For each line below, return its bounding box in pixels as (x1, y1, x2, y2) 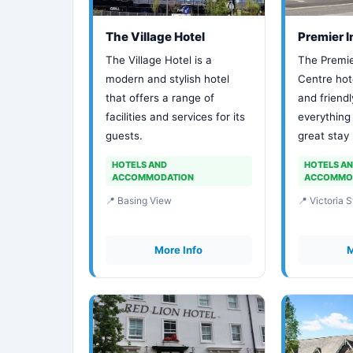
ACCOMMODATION (112, 172, 194, 183)
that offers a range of (106, 91, 214, 104)
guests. (106, 129, 143, 142)
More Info (154, 243, 203, 256)
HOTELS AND (112, 159, 167, 170)
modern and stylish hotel (106, 72, 229, 85)
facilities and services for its (106, 110, 245, 123)
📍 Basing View (106, 195, 172, 206)
